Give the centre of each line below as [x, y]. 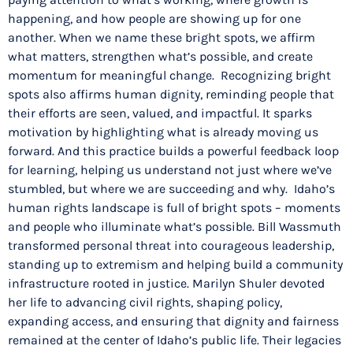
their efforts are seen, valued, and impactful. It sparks [160, 113]
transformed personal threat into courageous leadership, [171, 246]
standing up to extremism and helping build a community [175, 265]
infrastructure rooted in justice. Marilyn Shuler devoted [166, 284]
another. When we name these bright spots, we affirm [162, 38]
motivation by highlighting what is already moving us [163, 132]
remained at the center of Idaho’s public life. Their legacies [175, 340]
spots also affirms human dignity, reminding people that [171, 95]
